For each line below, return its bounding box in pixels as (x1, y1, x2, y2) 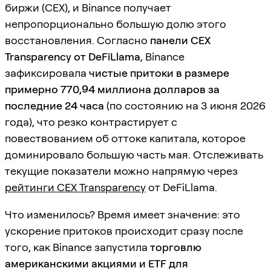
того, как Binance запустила (5, 240, 150, 253)
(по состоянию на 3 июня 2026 (104, 99, 266, 112)
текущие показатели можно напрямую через (5, 164, 238, 177)
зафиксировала (5, 66, 89, 79)
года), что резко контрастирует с (5, 115, 177, 128)
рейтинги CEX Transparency (5, 180, 146, 194)
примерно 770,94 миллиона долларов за (5, 82, 220, 96)
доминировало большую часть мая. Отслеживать (5, 148, 263, 161)
